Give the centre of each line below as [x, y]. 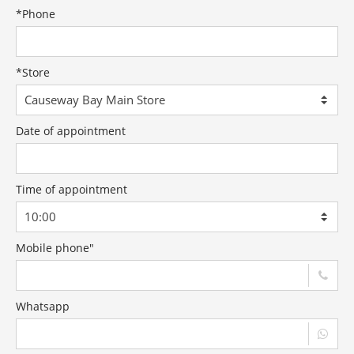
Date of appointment [71, 131]
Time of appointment [72, 189]
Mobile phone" [55, 248]
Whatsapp [43, 306]
